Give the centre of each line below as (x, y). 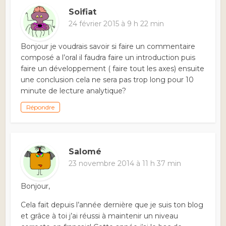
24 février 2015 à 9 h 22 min (117, 24)
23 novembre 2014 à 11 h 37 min (125, 164)
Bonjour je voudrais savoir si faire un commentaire (108, 47)
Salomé (85, 152)
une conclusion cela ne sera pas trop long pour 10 (107, 80)
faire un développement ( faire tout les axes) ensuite (113, 69)
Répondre (41, 107)
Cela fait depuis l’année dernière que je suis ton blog (112, 205)
